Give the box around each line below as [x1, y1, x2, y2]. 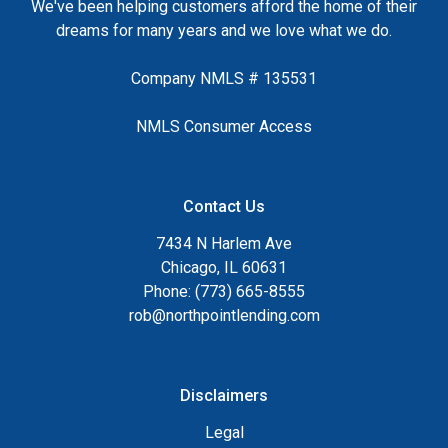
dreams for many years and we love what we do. [56, 20, 392, 40]
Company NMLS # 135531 [131, 68, 317, 88]
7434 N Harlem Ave [156, 233, 292, 253]
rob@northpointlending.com [128, 305, 320, 325]
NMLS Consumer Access [136, 116, 312, 136]
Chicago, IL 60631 [161, 257, 287, 277]
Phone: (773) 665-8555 [143, 281, 305, 301]
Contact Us [183, 196, 265, 216]
